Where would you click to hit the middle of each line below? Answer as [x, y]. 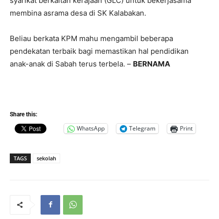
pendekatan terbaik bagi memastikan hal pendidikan [99, 51]
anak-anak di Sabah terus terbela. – [71, 64]
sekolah [46, 158]
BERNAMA [152, 64]
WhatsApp [91, 129]
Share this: [23, 114]
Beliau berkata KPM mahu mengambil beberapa [91, 38]
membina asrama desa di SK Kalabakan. [78, 13]
